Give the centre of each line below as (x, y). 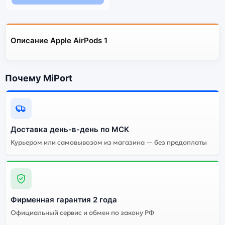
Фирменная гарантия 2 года (64, 199)
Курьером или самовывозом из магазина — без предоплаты (109, 142)
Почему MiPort (39, 78)
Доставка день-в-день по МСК (70, 129)
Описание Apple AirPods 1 (59, 40)
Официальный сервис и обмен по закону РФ (82, 212)
